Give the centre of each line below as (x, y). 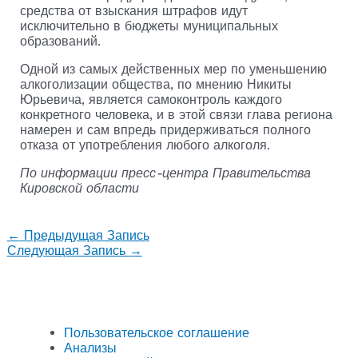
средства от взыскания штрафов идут (133, 10)
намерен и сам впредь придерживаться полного (165, 129)
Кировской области (79, 188)
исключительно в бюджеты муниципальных (149, 26)
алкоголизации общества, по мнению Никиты (155, 84)
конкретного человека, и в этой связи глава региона (176, 114)
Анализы (90, 348)
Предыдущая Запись (84, 235)
